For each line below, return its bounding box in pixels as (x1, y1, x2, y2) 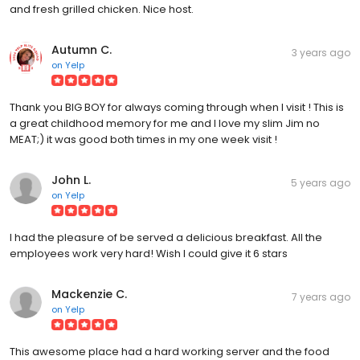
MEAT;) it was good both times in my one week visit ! (10, 131, 277, 147)
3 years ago (292, 45, 350, 59)
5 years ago (291, 175, 350, 190)
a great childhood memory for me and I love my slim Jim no (10, 115, 320, 131)
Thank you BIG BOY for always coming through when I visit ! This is (10, 99, 344, 115)
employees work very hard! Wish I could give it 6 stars (10, 245, 288, 261)
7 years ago (292, 289, 350, 304)
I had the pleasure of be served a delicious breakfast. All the (10, 229, 322, 245)
